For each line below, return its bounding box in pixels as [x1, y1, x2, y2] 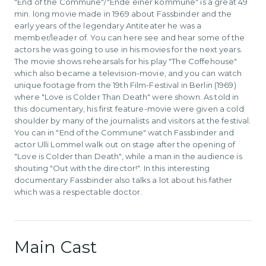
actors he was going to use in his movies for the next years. [14, 44, 242, 54]
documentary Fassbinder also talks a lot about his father [14, 175, 233, 185]
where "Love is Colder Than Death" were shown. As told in [14, 91, 239, 102]
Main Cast [14, 237, 97, 258]
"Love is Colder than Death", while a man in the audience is [14, 151, 242, 161]
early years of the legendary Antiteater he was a [14, 20, 202, 30]
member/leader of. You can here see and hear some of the [14, 32, 245, 42]
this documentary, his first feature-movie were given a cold [14, 103, 244, 113]
